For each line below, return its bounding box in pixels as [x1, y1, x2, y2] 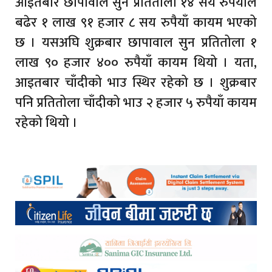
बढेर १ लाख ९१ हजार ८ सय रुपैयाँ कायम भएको [15, 12, 257, 35]
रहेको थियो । [15, 112, 78, 135]
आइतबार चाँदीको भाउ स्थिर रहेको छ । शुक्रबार [15, 72, 257, 95]
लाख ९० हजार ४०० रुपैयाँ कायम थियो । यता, [15, 52, 257, 75]
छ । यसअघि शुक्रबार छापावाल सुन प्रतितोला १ [15, 32, 257, 55]
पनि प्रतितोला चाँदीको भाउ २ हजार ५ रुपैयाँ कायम [15, 92, 257, 115]
